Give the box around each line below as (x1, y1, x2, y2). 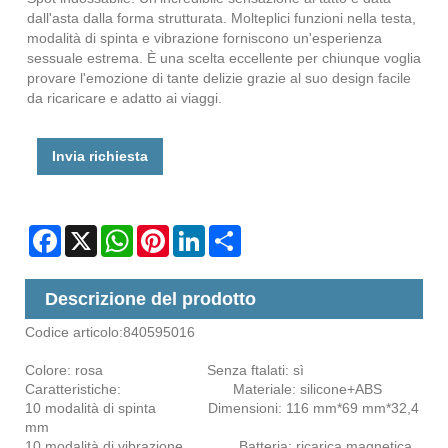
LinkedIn (205, 225, 259, 242)
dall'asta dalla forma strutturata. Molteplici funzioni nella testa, (27, 10, 416, 27)
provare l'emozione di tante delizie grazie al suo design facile (27, 70, 411, 87)
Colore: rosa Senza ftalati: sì (25, 362, 304, 379)
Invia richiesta (52, 148, 148, 165)
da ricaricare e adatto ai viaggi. (27, 90, 222, 107)
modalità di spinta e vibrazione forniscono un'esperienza (27, 30, 382, 47)
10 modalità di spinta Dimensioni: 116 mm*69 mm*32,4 (25, 400, 419, 417)
